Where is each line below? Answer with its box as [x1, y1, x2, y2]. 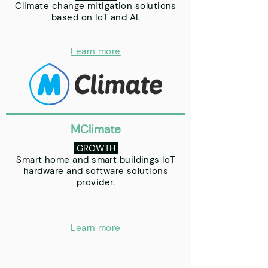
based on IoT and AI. [51, 11, 140, 23]
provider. [76, 176, 115, 188]
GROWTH [74, 142, 115, 154]
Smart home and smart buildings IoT [16, 154, 175, 166]
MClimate [71, 122, 121, 137]
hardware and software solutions [23, 165, 168, 177]
